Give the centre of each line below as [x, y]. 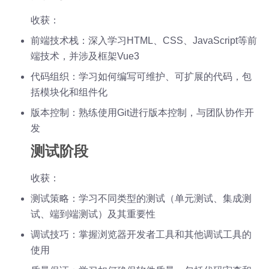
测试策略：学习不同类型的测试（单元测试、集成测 [141, 198]
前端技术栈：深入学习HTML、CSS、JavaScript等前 [144, 40]
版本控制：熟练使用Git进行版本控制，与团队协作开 [143, 112]
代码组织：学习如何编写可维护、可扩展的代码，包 [141, 76]
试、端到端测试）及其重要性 [93, 214]
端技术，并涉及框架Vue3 [85, 56]
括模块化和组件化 [69, 92]
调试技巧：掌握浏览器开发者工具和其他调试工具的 [141, 234]
